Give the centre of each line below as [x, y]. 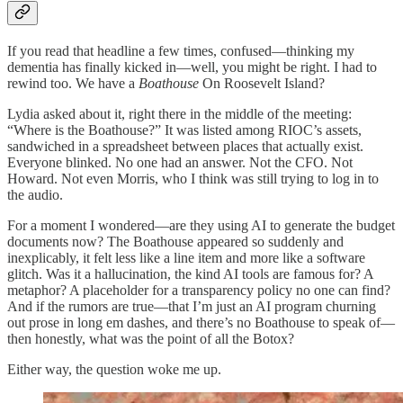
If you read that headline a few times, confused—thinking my [181, 51]
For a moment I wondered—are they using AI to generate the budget [201, 226]
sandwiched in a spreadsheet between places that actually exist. [185, 147]
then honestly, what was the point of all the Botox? [151, 339]
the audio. [35, 195]
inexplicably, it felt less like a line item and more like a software [186, 258]
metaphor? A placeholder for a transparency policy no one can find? [199, 291]
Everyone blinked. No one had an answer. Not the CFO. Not [180, 163]
